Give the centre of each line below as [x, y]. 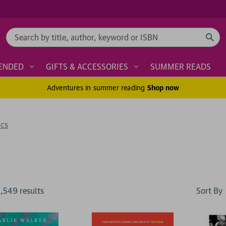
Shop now [163, 88]
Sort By [209, 190]
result [30, 191]
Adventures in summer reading [97, 87]
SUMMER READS [181, 66]
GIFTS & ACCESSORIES [87, 66]
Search [18, 34]
